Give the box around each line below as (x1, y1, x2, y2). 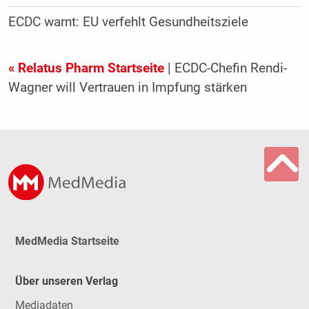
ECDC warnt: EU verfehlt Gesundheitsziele (8, 14, 248, 30)
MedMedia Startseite (14, 234, 119, 248)
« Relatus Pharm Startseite (8, 61, 164, 77)
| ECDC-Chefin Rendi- (163, 61, 287, 77)
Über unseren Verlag (14, 275, 118, 288)
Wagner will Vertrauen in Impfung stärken (8, 80, 247, 96)
